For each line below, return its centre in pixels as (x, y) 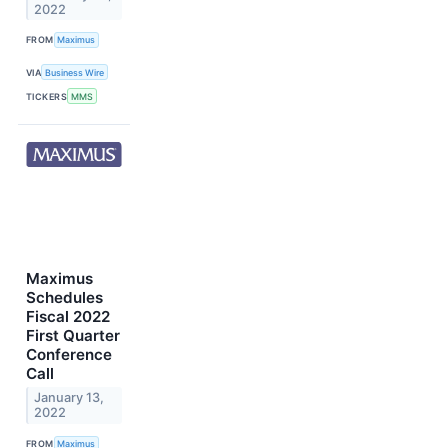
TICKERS (47, 96)
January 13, (69, 398)
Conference (69, 355)
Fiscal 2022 (68, 317)
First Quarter (73, 336)
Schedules (64, 298)
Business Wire (75, 72)
